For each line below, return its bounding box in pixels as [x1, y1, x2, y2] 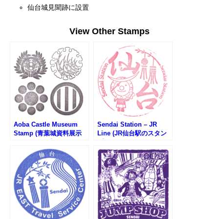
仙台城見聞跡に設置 [27, 3, 89, 11]
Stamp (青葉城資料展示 [14, 129, 82, 137]
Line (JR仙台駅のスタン [97, 129, 167, 137]
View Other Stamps [69, 26, 150, 36]
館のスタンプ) [14, 138, 54, 146]
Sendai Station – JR [97, 120, 157, 128]
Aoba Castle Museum [14, 120, 78, 128]
